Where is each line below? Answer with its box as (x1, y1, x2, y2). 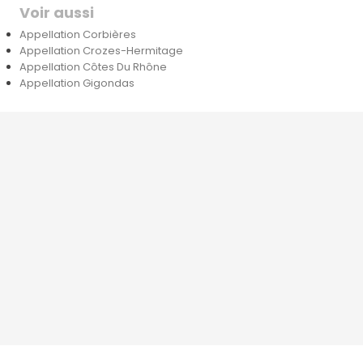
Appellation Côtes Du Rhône (19, 58, 167, 75)
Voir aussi (19, 2, 94, 23)
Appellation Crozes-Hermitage (19, 42, 183, 58)
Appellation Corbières (19, 26, 136, 42)
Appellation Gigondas (19, 75, 135, 91)
